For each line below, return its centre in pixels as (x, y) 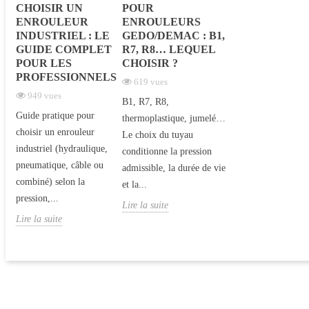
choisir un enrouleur (55, 132)
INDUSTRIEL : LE (63, 35)
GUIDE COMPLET (64, 49)
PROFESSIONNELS (66, 77)
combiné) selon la (50, 181)
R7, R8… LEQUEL (169, 49)
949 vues (44, 95)
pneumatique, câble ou (60, 165)
